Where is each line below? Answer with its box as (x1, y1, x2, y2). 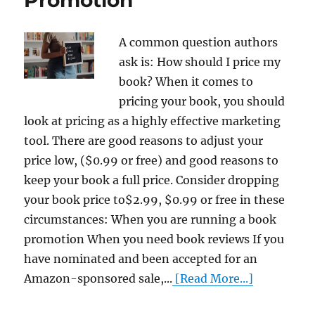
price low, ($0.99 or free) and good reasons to (24, 153, 279, 167)
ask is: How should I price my (118, 54, 281, 69)
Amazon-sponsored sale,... (24, 271, 173, 285)
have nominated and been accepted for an (24, 251, 258, 266)
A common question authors (118, 34, 278, 49)
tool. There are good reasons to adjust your (24, 133, 264, 148)
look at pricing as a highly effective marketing (24, 113, 281, 128)
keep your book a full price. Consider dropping (24, 172, 280, 187)
